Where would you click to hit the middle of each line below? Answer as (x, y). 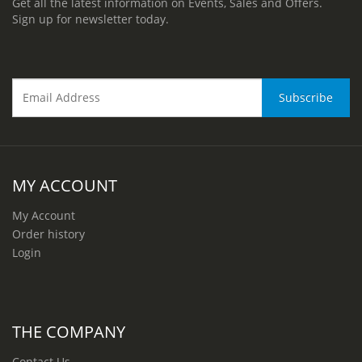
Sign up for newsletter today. (90, 19)
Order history (48, 234)
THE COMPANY (69, 331)
